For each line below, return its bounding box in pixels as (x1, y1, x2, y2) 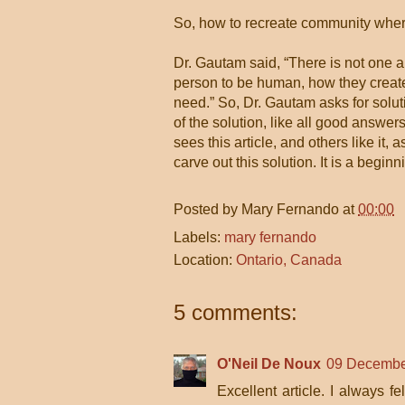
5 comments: (174, 300, 297, 325)
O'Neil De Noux (217, 356, 321, 372)
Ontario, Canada (236, 252, 342, 268)
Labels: (174, 230, 224, 245)
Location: (174, 252, 236, 268)
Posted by (174, 201, 241, 217)
